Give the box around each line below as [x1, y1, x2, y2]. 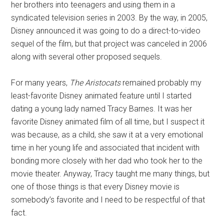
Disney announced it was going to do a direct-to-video [11, 26, 201, 35]
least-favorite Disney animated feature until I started [11, 91, 192, 100]
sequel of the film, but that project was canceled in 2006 [11, 39, 207, 48]
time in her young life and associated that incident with [11, 143, 200, 152]
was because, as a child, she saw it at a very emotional [11, 130, 203, 139]
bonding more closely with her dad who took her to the [11, 156, 203, 165]
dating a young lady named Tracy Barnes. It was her [11, 104, 192, 113]
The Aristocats [69, 78, 121, 87]
